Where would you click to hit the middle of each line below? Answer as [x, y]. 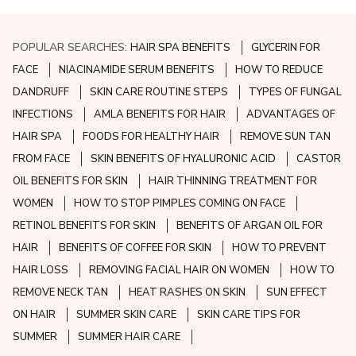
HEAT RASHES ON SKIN [188, 293]
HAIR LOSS [41, 271]
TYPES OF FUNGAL [296, 93]
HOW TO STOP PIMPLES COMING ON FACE [180, 204]
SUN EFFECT [297, 293]
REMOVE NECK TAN [61, 293]
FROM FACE [42, 159]
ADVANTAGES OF [291, 115]
